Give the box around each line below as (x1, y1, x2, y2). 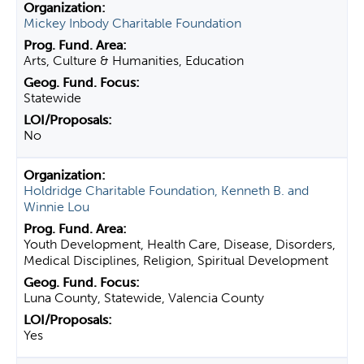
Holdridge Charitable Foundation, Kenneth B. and (24, 183, 309, 198)
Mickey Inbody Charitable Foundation (24, 15, 241, 31)
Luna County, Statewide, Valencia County (24, 290, 264, 305)
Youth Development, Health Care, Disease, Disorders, (24, 236, 336, 252)
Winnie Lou (24, 199, 89, 214)
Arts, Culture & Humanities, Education (24, 53, 244, 68)
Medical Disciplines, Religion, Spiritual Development (24, 253, 328, 268)
